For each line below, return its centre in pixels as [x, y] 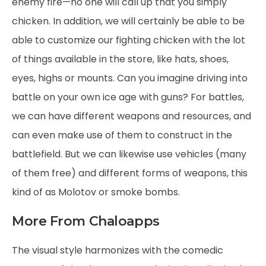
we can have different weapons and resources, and [132, 116]
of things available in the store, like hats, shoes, [120, 59]
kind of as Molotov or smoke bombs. [96, 192]
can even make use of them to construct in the [122, 135]
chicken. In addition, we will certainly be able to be [128, 21]
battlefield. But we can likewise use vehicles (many [129, 154]
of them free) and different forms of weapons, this [130, 173]
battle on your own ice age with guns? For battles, [128, 97]
